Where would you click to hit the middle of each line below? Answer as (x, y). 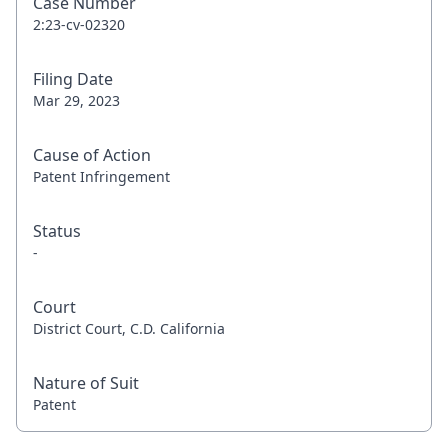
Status (57, 231)
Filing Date (73, 79)
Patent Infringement (101, 176)
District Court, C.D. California (129, 328)
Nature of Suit (86, 383)
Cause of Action (92, 155)
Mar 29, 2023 (76, 100)
